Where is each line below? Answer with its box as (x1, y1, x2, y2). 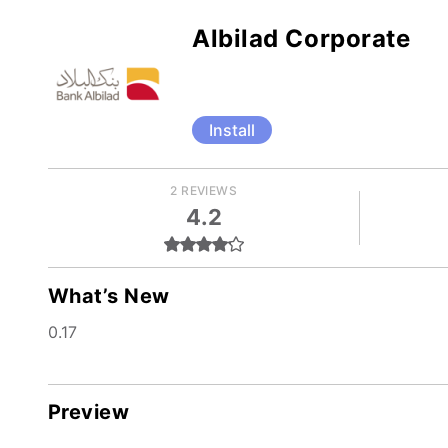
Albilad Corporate (192, 24, 411, 53)
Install (209, 120, 255, 140)
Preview (48, 400, 130, 424)
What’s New (48, 283, 170, 308)
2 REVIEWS (170, 183, 237, 198)
